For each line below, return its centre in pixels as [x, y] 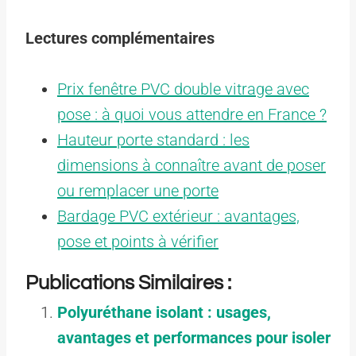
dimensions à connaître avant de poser [192, 165]
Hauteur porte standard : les [153, 139]
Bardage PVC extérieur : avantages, [178, 216]
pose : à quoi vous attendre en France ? [192, 114]
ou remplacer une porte [138, 190]
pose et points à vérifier [138, 241]
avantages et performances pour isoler [194, 337]
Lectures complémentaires [120, 38]
